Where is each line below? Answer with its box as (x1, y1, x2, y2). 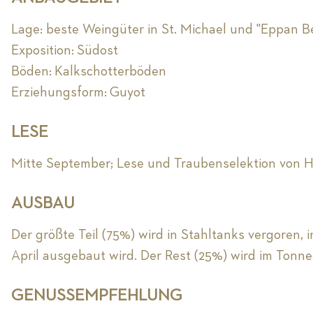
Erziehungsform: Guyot (11, 85, 149, 100)
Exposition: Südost (11, 43, 119, 58)
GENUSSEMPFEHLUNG (11, 287, 183, 305)
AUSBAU (11, 195, 75, 212)
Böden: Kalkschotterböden (11, 64, 167, 79)
